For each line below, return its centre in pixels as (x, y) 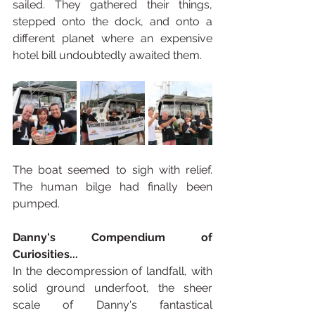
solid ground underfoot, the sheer (112, 288)
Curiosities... (45, 254)
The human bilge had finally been (112, 187)
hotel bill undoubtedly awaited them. (107, 55)
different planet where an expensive (112, 38)
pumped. (36, 204)
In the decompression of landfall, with (112, 271)
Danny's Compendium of (112, 237)
